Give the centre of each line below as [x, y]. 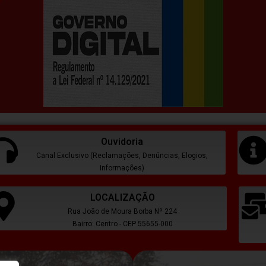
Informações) [122, 168]
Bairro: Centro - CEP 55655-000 [122, 224]
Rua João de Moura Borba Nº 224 [123, 212]
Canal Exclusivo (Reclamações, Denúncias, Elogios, [122, 156]
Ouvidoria [122, 142]
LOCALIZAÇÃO [122, 198]
